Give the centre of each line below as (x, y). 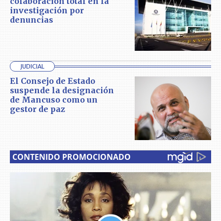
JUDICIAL (32, 67)
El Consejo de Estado (53, 81)
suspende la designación (62, 91)
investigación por (47, 10)
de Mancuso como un (54, 100)
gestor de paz (37, 109)
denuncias (32, 19)
